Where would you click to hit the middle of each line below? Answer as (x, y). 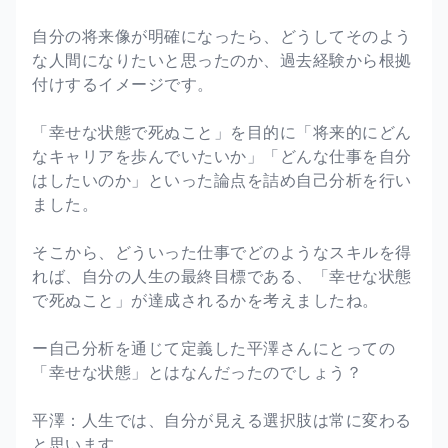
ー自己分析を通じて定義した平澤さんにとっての (213, 347)
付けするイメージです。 (123, 83)
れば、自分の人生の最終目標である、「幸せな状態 (222, 275)
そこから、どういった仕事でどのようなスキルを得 (222, 251)
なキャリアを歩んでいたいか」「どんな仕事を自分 (222, 155)
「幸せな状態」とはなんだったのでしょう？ (197, 371)
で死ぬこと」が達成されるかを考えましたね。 (205, 299)
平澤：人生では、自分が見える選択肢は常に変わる (222, 419)
